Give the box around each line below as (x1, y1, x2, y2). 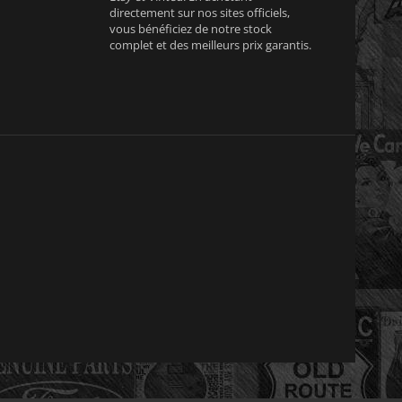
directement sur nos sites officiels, (109, 4, 290, 21)
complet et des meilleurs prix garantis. (109, 36, 311, 53)
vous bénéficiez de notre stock (109, 20, 272, 37)
